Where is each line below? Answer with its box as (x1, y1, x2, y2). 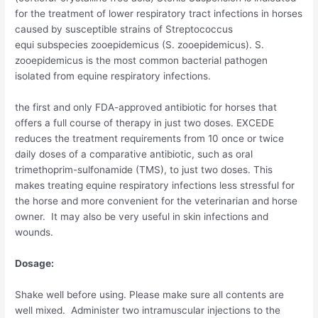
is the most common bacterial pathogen (83, 55, 268, 67)
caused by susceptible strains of (15, 23, 166, 35)
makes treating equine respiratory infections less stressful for (15, 180, 295, 192)
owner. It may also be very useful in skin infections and (15, 211, 269, 223)
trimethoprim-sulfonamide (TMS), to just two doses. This (15, 164, 273, 176)
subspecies (37, 39, 92, 51)
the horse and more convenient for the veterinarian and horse (15, 195, 298, 207)
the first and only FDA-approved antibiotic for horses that (15, 102, 278, 114)
